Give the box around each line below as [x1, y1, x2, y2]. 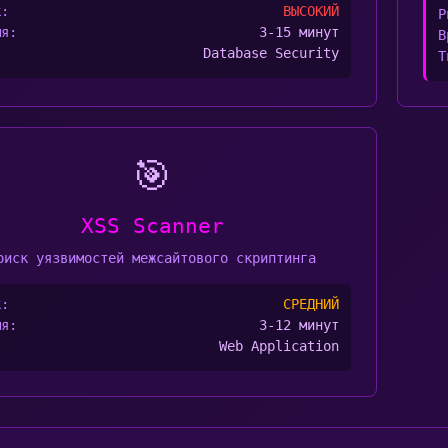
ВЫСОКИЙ [282, 3, 339, 19]
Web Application [218, 338, 339, 354]
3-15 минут [258, 24, 339, 40]
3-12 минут [258, 317, 339, 333]
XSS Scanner [80, 214, 224, 238]
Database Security [202, 45, 339, 61]
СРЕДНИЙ [282, 296, 339, 312]
